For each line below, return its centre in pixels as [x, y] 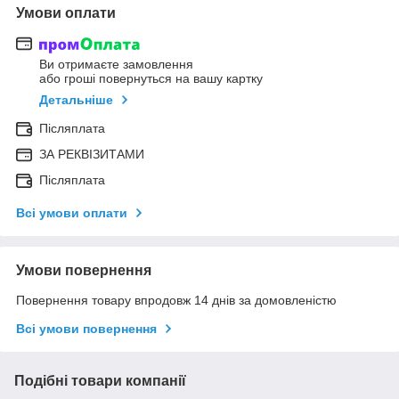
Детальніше [76, 100]
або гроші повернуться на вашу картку [151, 79]
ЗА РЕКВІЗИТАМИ [92, 155]
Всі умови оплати [72, 213]
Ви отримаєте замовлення [116, 65]
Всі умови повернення [86, 329]
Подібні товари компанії [100, 381]
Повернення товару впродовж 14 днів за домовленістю [176, 301]
